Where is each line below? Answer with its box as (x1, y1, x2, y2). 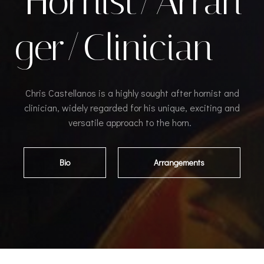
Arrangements (154, 157, 204, 168)
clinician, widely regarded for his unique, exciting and (24, 101, 240, 114)
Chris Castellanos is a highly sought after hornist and (25, 87, 239, 99)
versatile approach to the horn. (68, 116, 196, 128)
